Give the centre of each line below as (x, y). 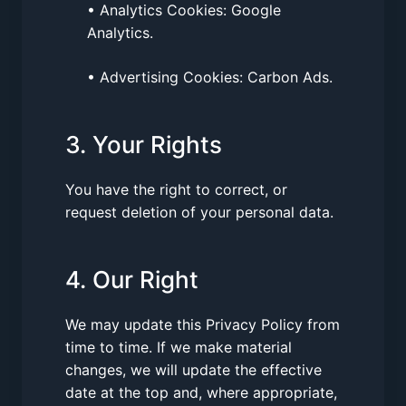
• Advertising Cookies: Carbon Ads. (210, 77)
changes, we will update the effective (193, 369)
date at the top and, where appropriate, (201, 392)
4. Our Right (132, 279)
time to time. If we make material (179, 347)
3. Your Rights (144, 144)
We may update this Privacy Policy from (203, 324)
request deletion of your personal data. (199, 212)
